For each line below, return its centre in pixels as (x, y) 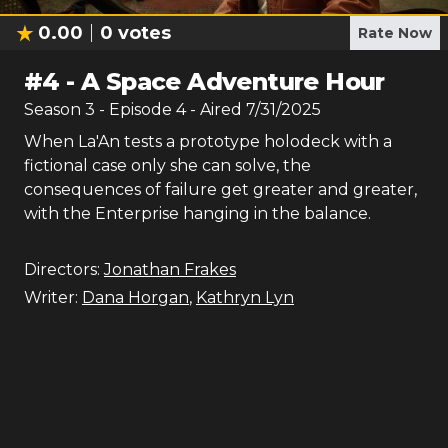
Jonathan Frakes (170, 269)
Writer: (51, 297)
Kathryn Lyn (245, 297)
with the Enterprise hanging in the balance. (197, 213)
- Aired (214, 109)
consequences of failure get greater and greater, (220, 189)
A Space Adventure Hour (233, 81)
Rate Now (395, 33)
